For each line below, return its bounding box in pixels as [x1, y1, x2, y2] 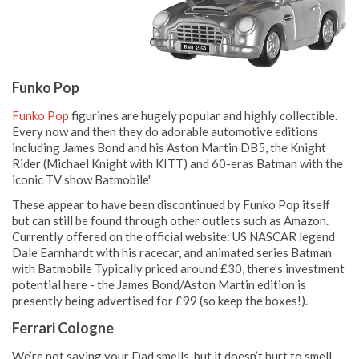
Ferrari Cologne [12, 318, 114, 337]
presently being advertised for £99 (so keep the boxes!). [12, 292, 308, 308]
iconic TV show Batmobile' [12, 171, 151, 187]
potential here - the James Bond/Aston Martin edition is [12, 276, 306, 292]
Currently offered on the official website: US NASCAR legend [12, 228, 335, 244]
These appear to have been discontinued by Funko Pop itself [12, 196, 330, 212]
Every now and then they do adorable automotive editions [12, 123, 318, 139]
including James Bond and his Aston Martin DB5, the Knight [12, 139, 326, 155]
